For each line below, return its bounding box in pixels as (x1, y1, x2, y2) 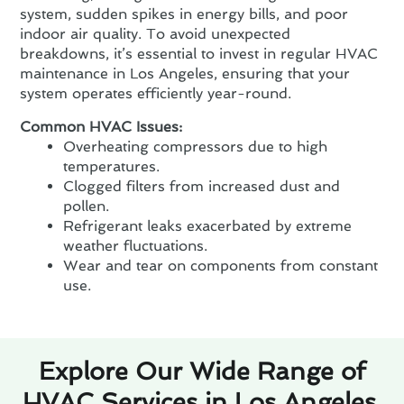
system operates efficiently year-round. (20, 85, 292, 103)
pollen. (63, 197, 110, 216)
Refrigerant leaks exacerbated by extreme (63, 217, 353, 235)
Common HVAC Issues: (20, 118, 183, 136)
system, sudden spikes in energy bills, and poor (20, 5, 349, 23)
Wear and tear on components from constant (63, 257, 379, 275)
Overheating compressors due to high (63, 138, 328, 156)
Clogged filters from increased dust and (63, 178, 341, 196)
